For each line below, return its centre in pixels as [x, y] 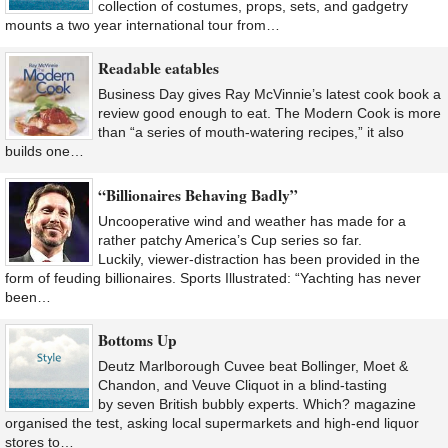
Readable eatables [158, 68]
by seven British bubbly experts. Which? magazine [257, 403]
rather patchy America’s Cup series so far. [230, 239]
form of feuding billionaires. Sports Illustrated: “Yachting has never [213, 277]
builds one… [44, 151]
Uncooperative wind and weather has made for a [252, 220]
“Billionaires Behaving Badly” [198, 194]
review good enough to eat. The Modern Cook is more [269, 113]
